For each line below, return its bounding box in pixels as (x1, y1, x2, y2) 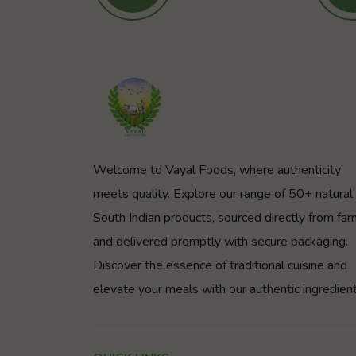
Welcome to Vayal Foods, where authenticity (93, 161, 341, 179)
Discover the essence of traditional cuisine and (93, 256, 347, 274)
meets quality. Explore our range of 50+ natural (93, 184, 353, 203)
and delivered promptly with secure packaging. (93, 232, 348, 250)
